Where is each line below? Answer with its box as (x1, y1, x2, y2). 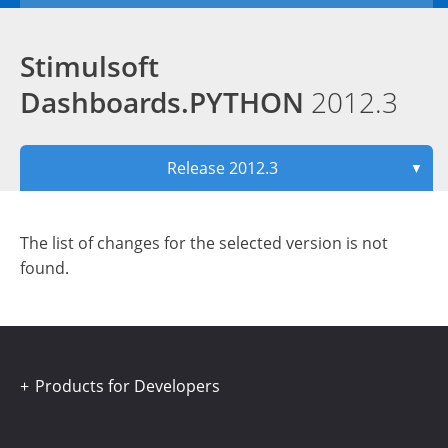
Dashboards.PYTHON (20, 83, 311, 121)
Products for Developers (35, 375, 220, 397)
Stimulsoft (20, 47, 159, 85)
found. (20, 257, 69, 279)
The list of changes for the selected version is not (20, 232, 388, 254)
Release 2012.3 (167, 157, 278, 179)
